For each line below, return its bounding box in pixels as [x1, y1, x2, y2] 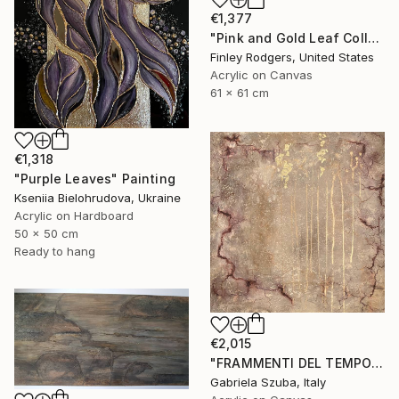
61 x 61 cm [210, 85, 269, 101]
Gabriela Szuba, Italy [210, 374, 326, 389]
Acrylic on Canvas [210, 68, 313, 83]
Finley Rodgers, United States [210, 50, 374, 65]
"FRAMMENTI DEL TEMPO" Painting [371, 354, 384, 370]
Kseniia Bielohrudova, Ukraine [14, 191, 181, 206]
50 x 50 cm [14, 226, 78, 241]
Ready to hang [14, 244, 95, 259]
